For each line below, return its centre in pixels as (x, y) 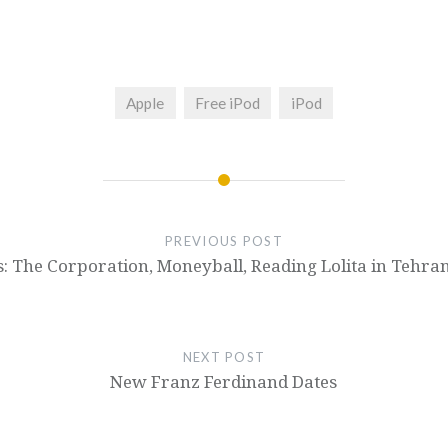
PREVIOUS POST (224, 241)
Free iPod (227, 102)
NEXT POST (224, 357)
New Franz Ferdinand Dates (224, 382)
